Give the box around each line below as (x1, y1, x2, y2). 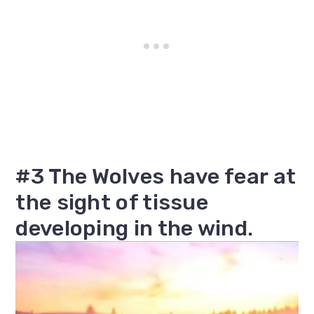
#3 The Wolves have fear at (15, 163, 296, 190)
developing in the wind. (15, 215, 254, 242)
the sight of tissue (15, 189, 209, 216)
